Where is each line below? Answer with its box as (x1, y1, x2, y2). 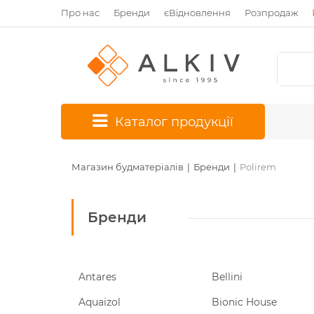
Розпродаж (245, 7, 298, 18)
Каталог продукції (115, 114, 233, 130)
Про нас (61, 7, 100, 18)
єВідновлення (164, 7, 231, 18)
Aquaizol (78, 296, 121, 308)
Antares (78, 271, 116, 283)
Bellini (212, 271, 243, 283)
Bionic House (212, 296, 277, 308)
